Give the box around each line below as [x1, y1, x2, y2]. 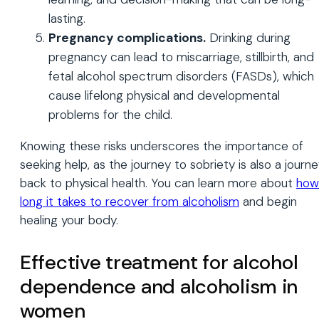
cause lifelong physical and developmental [48, 87, 280, 103]
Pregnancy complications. [48, 29, 206, 46]
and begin [239, 194, 297, 210]
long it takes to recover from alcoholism [20, 194, 239, 210]
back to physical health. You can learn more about [20, 175, 296, 192]
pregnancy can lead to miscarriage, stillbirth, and [48, 48, 314, 65]
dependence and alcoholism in [20, 273, 298, 300]
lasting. [48, 10, 85, 26]
